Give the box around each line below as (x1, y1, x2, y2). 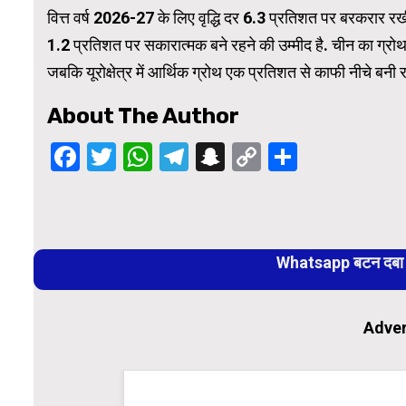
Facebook (80, 140, 206, 175)
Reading (46, 227, 157, 260)
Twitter (116, 140, 208, 175)
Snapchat (225, 140, 348, 175)
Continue (46, 197, 173, 230)
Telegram (188, 140, 311, 175)
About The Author (47, 103, 239, 130)
